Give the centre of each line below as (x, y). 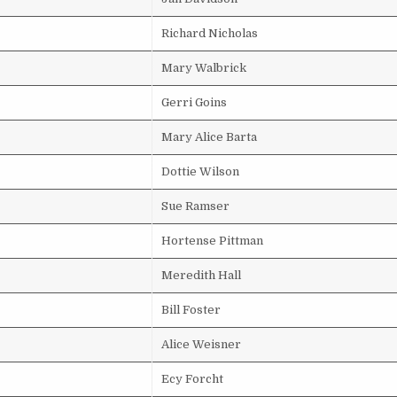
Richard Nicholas (210, 33)
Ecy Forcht (192, 379)
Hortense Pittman (212, 241)
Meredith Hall (201, 275)
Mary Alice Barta (209, 137)
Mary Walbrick (204, 68)
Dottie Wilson (200, 171)
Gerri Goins (194, 102)
